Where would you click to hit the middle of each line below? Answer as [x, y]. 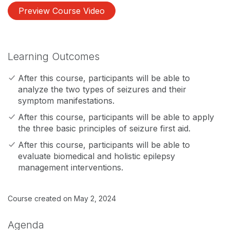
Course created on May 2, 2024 [62, 198]
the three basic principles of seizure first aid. [104, 128]
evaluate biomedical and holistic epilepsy [97, 156]
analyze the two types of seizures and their [102, 89]
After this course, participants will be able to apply [116, 117]
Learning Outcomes [54, 56]
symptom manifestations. [66, 101]
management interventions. [71, 167]
